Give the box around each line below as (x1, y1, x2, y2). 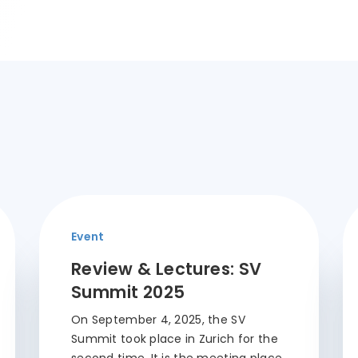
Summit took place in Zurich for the (71, 331, 278, 347)
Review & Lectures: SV (71, 257, 262, 280)
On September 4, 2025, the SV (71, 312, 245, 328)
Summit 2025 (71, 280, 185, 304)
